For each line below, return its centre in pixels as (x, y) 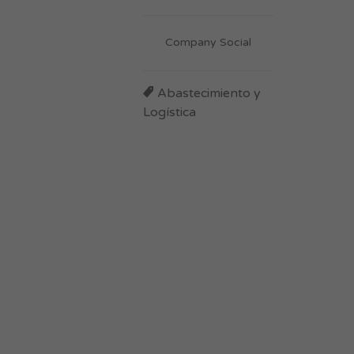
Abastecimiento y (209, 93)
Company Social (208, 42)
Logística (169, 112)
